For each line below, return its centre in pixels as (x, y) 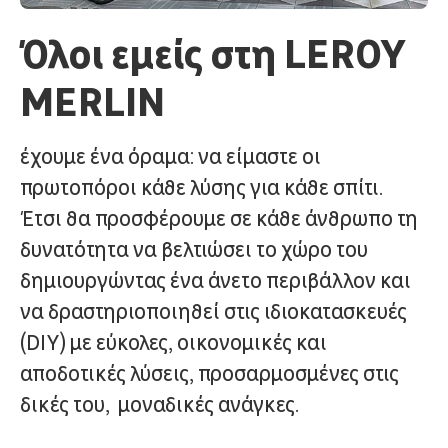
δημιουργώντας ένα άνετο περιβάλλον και (215, 280)
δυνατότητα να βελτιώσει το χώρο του (194, 249)
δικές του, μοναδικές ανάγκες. (159, 404)
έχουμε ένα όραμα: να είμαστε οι (170, 156)
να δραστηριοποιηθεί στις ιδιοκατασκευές (213, 311)
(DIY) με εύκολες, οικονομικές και (173, 342)
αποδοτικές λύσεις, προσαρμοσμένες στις (209, 373)
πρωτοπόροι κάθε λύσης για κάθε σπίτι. (201, 187)
